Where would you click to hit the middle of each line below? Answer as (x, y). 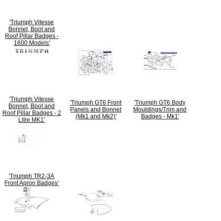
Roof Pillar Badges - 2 (32, 113)
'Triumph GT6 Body (160, 102)
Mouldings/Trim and (160, 109)
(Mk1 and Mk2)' (96, 116)
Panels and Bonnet (96, 109)
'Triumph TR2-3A (32, 176)
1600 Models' (32, 43)
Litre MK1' (32, 120)
